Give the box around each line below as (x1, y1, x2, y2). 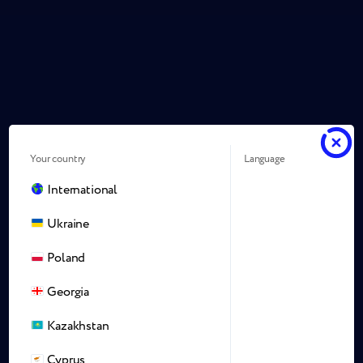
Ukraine (47, 214, 90, 233)
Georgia (47, 282, 90, 301)
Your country (30, 151, 86, 166)
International (47, 180, 118, 199)
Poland (47, 248, 86, 267)
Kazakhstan (47, 316, 109, 335)
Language (243, 151, 285, 166)
